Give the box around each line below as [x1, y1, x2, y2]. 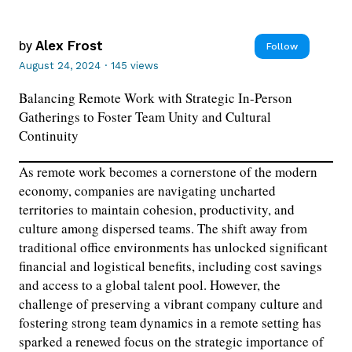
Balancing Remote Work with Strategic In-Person [19, 89, 292, 108]
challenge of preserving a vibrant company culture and [19, 295, 323, 313]
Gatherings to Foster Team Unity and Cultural [19, 108, 271, 126]
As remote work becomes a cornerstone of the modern [19, 163, 317, 181]
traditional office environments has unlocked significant [19, 238, 328, 257]
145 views [111, 60, 159, 72]
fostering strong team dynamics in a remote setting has [19, 313, 321, 332]
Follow [266, 40, 298, 52]
